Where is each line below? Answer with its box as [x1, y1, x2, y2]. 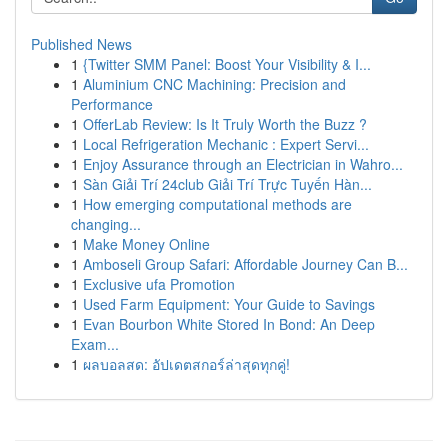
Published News [31, 34, 132, 54]
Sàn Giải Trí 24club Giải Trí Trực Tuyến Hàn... [83, 174, 372, 194]
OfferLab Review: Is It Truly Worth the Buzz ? [83, 114, 367, 134]
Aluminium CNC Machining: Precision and [83, 74, 346, 94]
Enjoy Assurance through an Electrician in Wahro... [83, 154, 403, 174]
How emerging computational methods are [83, 194, 352, 214]
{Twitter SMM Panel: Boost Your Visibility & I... [83, 54, 371, 74]
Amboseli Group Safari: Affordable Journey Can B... [83, 254, 408, 274]
